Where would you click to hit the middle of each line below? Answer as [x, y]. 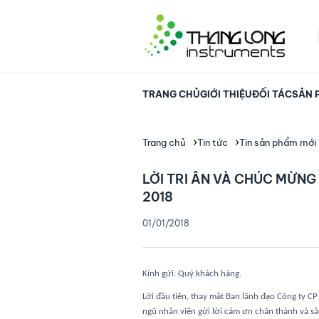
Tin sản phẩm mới [278, 142]
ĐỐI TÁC [272, 94]
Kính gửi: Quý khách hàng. [192, 274]
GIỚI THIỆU [226, 94]
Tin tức [213, 142]
